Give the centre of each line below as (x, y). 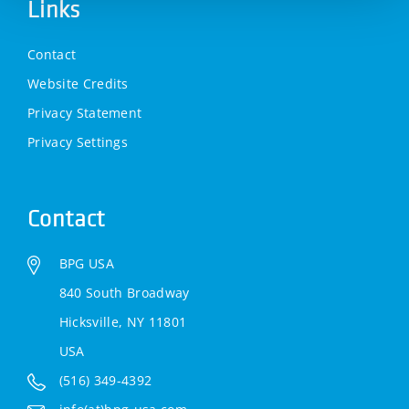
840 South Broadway (124, 293)
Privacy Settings (78, 142)
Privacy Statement (85, 113)
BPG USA (87, 263)
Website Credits (78, 84)
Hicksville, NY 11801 (123, 322)
